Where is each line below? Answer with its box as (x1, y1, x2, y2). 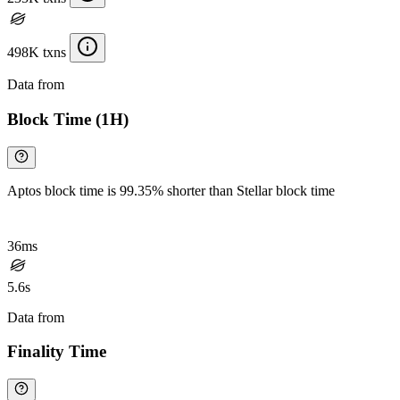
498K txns (7, 45, 66, 61)
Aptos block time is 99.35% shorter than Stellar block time (7, 182, 335, 198)
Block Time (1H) (7, 110, 129, 129)
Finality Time (7, 342, 106, 362)
